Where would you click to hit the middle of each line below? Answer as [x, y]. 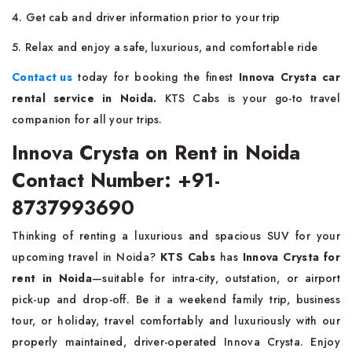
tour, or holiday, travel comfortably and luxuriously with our [176, 321]
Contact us [42, 77]
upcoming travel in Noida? [86, 257]
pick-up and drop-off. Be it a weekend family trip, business [176, 299]
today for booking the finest [156, 77]
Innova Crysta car [289, 77]
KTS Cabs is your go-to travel [252, 98]
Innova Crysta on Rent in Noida [156, 152]
